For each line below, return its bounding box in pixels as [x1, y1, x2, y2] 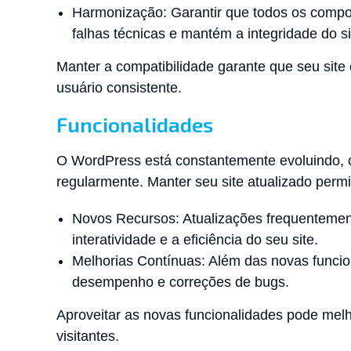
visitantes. [56, 327, 119, 344]
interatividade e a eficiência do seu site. [72, 231, 318, 248]
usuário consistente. [56, 79, 182, 96]
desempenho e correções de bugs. [72, 273, 289, 290]
